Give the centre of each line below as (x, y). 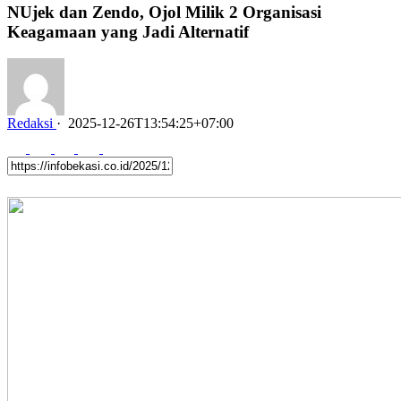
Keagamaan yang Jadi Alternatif (130, 31)
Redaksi (30, 124)
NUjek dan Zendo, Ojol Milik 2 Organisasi (164, 12)
